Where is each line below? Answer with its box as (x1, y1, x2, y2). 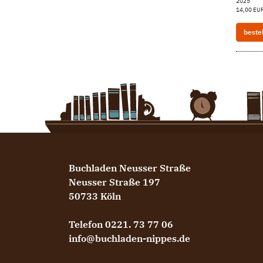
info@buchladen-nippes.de (69, 232, 190, 244)
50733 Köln (69, 190, 121, 202)
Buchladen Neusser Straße (69, 162, 191, 174)
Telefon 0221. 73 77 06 (69, 218, 173, 230)
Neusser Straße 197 (69, 176, 160, 188)
